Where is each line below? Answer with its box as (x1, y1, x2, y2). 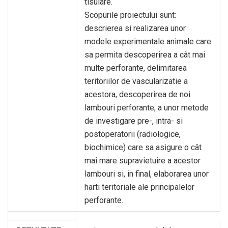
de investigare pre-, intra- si (84, 116, 183, 126)
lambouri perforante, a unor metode (84, 103, 209, 112)
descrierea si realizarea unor (84, 23, 186, 33)
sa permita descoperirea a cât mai (84, 50, 205, 60)
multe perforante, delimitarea (84, 63, 187, 73)
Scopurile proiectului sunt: (84, 10, 176, 20)
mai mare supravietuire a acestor (84, 156, 201, 165)
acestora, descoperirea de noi (84, 90, 190, 99)
